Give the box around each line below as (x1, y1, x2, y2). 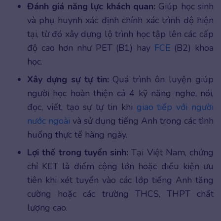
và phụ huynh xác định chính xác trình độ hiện (27, 14, 214, 27)
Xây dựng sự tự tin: (27, 74, 109, 86)
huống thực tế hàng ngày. (27, 129, 127, 141)
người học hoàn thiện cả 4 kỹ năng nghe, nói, (27, 87, 214, 100)
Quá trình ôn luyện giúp (109, 74, 214, 86)
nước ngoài (27, 115, 70, 127)
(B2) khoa (170, 42, 214, 54)
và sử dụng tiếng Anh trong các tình (70, 115, 214, 127)
